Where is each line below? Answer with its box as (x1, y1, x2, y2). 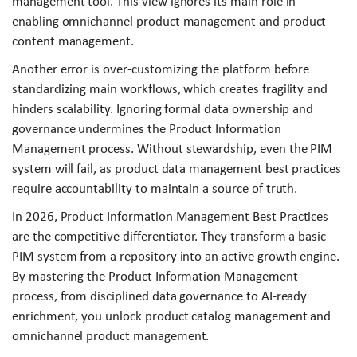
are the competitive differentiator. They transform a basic (12, 229, 327, 245)
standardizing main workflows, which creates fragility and (12, 81, 328, 97)
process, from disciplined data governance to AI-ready (12, 288, 308, 304)
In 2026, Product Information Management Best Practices (12, 209, 329, 225)
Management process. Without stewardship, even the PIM (12, 141, 333, 157)
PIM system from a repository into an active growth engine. (12, 249, 340, 265)
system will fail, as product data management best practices (12, 161, 341, 177)
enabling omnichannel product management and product (12, 14, 327, 29)
